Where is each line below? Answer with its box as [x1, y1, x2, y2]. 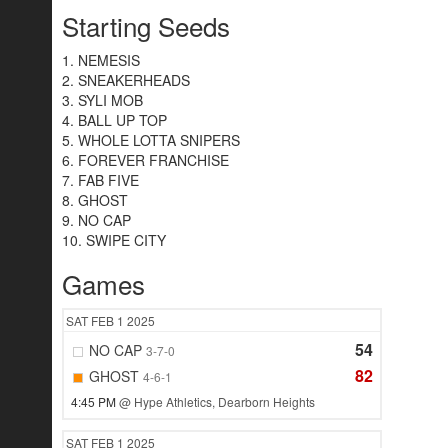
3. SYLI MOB [62, 90, 143, 111]
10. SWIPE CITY [62, 230, 166, 251]
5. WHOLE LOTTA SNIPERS [62, 130, 240, 151]
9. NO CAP [62, 210, 131, 231]
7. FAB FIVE [62, 170, 139, 191]
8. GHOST [62, 190, 128, 211]
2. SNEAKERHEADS [62, 70, 190, 91]
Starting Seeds [62, 7, 230, 45]
